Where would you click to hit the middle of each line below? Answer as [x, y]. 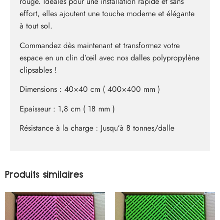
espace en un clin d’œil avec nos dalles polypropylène [110, 57]
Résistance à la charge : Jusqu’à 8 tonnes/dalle [97, 128]
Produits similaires [44, 175]
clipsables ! [38, 70]
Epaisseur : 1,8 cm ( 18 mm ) [67, 109]
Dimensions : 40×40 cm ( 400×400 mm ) [90, 89]
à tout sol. [36, 26]
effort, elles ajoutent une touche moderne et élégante [107, 14]
